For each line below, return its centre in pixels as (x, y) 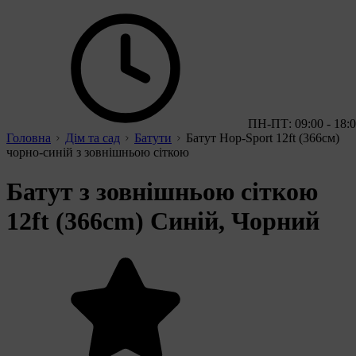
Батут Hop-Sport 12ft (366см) (263, 138)
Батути (153, 138)
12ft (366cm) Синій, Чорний (163, 221)
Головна (29, 138)
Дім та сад (93, 138)
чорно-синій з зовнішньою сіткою (98, 153)
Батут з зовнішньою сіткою (162, 191)
